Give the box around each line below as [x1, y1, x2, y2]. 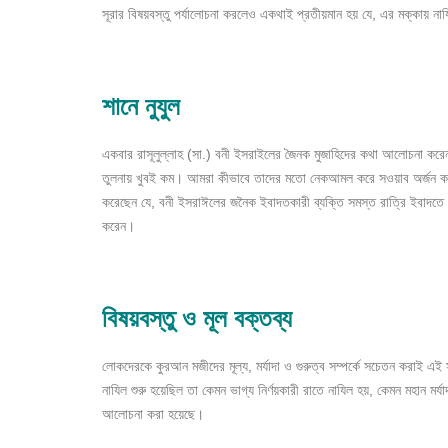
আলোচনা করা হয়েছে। [102, 406, 204, 422]
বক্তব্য [234, 304, 292, 332]
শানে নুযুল [102, 92, 180, 120]
